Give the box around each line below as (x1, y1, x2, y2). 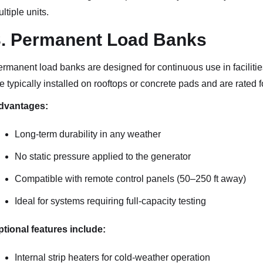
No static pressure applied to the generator (14, 151, 191, 161)
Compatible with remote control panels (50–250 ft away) (14, 174, 246, 184)
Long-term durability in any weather (14, 129, 161, 139)
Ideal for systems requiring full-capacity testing (14, 196, 206, 206)
